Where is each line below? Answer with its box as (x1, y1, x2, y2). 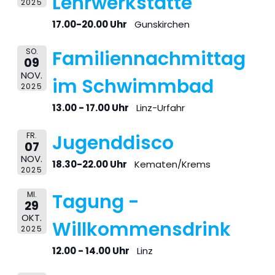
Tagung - (52, 189, 139, 215)
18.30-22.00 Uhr (52, 157, 127, 171)
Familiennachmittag (52, 46, 246, 72)
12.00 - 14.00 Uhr (52, 244, 130, 258)
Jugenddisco (52, 130, 174, 156)
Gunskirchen (134, 17, 190, 31)
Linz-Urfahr (136, 101, 185, 115)
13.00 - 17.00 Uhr (52, 101, 129, 115)
